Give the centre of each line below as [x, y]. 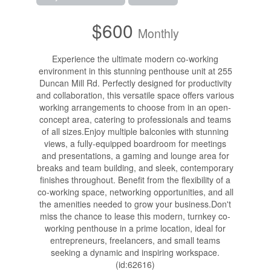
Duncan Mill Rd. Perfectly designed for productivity [135, 83]
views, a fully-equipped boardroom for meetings [135, 143]
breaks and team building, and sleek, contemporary [135, 167]
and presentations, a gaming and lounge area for [135, 155]
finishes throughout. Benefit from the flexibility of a [135, 179]
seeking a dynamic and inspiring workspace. [135, 252]
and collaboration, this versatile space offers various [135, 95]
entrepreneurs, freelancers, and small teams [135, 240]
